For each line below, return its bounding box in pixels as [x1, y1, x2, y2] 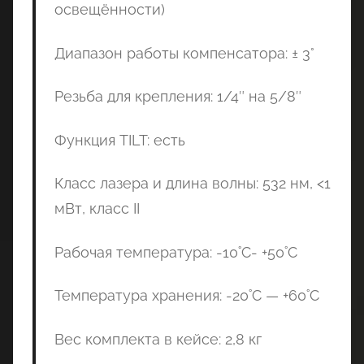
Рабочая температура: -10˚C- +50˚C [54, 243, 297, 261]
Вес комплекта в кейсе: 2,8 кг [54, 330, 262, 348]
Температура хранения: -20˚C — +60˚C [54, 287, 319, 304]
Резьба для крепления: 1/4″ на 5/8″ [54, 88, 301, 105]
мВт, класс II [54, 200, 140, 217]
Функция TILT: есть [54, 131, 185, 149]
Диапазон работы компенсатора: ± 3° [54, 44, 314, 62]
